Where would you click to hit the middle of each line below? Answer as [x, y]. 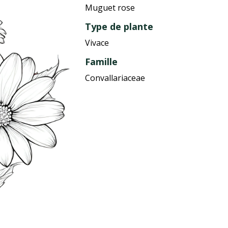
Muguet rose [110, 8]
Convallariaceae [115, 78]
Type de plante [119, 27]
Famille [102, 62]
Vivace [97, 43]
